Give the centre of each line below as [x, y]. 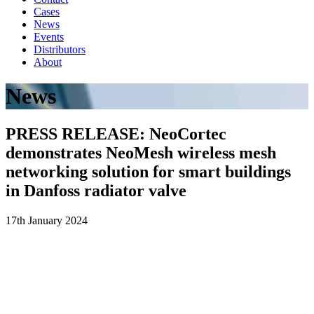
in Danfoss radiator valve [96, 190]
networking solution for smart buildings [148, 171]
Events [49, 37]
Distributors [60, 49]
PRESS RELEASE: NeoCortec [116, 134]
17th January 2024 [47, 220]
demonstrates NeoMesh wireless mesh [141, 152]
